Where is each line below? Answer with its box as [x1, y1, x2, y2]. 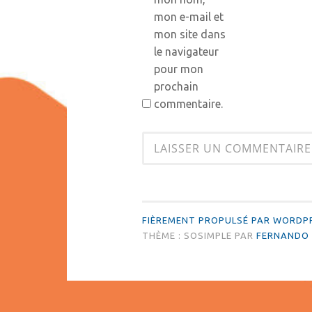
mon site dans [153, 28, 226, 41]
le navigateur [153, 45, 219, 58]
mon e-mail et [153, 10, 224, 24]
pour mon [153, 63, 203, 76]
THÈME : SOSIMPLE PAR [141, 231, 256, 241]
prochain [153, 80, 198, 93]
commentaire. [153, 97, 223, 111]
